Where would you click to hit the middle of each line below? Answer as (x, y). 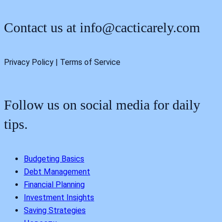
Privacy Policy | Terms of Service (62, 62)
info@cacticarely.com (140, 27)
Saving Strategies (55, 211)
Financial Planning (54, 185)
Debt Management (57, 172)
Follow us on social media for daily (102, 105)
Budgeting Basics (54, 159)
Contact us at (42, 27)
